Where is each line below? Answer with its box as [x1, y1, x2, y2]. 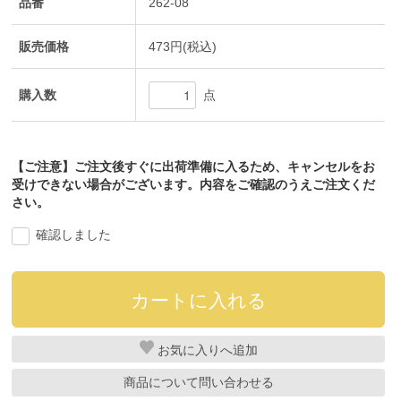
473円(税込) [149, 39, 218, 55]
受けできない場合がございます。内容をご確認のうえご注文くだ [12, 177, 376, 192]
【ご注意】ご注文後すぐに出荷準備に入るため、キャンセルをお [12, 159, 376, 175]
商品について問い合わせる [123, 374, 274, 389]
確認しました [36, 227, 112, 243]
